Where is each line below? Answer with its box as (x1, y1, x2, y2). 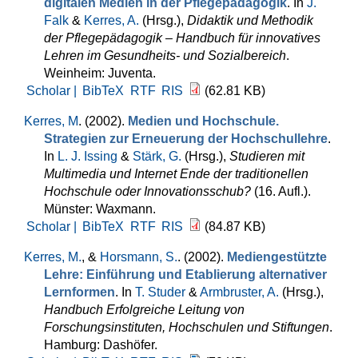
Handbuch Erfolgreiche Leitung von (44, 303, 245, 316)
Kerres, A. (84, 14, 139, 27)
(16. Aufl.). (251, 185, 311, 198)
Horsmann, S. (100, 250, 177, 264)
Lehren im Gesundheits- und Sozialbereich (44, 49, 286, 62)
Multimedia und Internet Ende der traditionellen (44, 167, 308, 181)
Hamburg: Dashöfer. (44, 338, 157, 352)
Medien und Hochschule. (128, 114, 279, 128)
